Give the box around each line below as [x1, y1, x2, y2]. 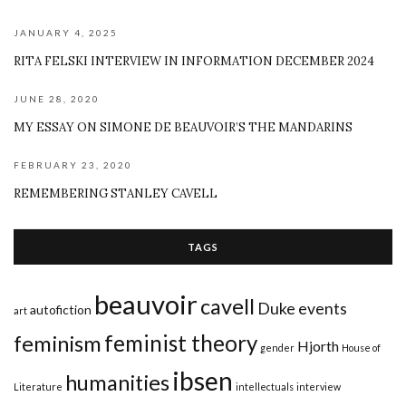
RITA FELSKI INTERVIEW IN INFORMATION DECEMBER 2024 [14, 53, 374, 69]
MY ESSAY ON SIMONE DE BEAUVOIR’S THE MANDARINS [14, 119, 353, 135]
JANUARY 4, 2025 [14, 26, 118, 38]
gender [260, 341, 295, 353]
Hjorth [297, 336, 339, 354]
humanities [65, 369, 169, 395]
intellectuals [236, 380, 294, 392]
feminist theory [104, 329, 257, 356]
